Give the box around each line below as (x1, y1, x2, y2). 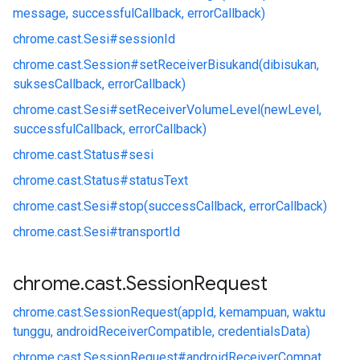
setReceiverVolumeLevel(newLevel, (118, 102, 321, 117)
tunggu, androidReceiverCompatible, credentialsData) (13, 324, 310, 339)
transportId (118, 224, 180, 239)
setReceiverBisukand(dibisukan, (139, 57, 319, 72)
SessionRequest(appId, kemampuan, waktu (84, 305, 325, 320)
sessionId (118, 31, 175, 47)
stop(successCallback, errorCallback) (118, 198, 327, 214)
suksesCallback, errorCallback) (13, 76, 186, 92)
